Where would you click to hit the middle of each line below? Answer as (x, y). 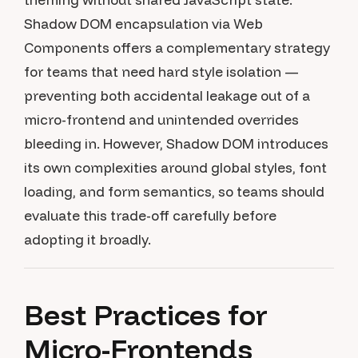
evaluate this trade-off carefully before (150, 215)
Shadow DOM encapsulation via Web (143, 24)
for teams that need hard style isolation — (161, 72)
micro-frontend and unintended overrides (161, 119)
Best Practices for (146, 314)
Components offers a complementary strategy (177, 48)
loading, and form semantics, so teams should (174, 191)
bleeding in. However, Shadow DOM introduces (176, 143)
